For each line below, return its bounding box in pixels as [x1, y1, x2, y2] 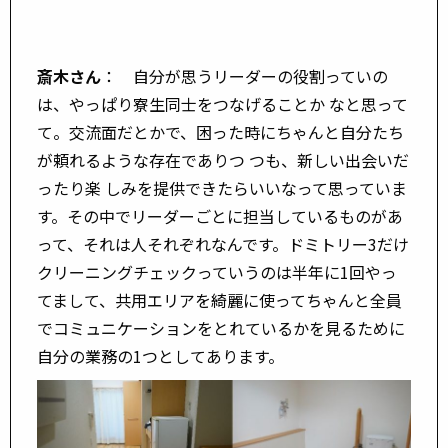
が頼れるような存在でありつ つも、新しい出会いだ [37, 147, 409, 172]
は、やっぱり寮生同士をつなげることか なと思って [37, 91, 408, 116]
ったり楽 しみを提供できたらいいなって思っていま [37, 175, 407, 200]
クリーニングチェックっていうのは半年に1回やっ [37, 259, 397, 284]
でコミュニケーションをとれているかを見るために [37, 315, 405, 340]
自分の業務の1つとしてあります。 [37, 343, 284, 368]
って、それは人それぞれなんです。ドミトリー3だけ [37, 231, 409, 256]
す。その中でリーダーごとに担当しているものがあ [37, 203, 403, 228]
